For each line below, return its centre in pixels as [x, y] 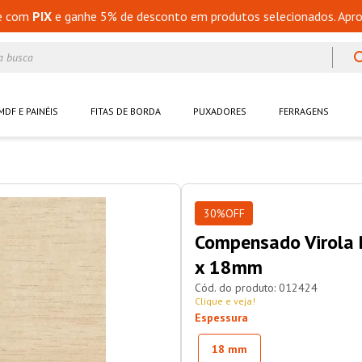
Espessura [221, 318]
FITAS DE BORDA [126, 112]
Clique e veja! [225, 301]
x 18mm [229, 267]
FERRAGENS [304, 112]
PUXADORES [220, 112]
